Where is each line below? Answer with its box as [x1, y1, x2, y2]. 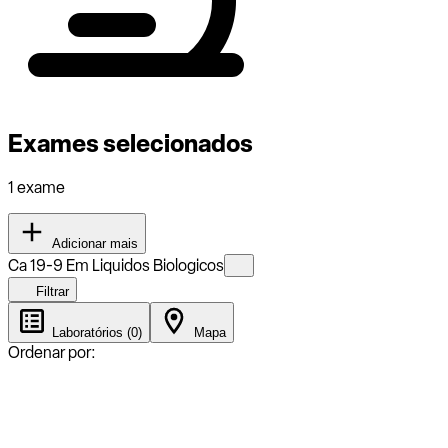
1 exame [8, 177, 65, 197]
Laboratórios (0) [48, 324, 142, 340]
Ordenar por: [8, 342, 96, 362]
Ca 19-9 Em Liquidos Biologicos [8, 255, 224, 275]
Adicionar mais [48, 235, 138, 251]
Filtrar [32, 283, 69, 299]
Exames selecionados [8, 128, 253, 158]
